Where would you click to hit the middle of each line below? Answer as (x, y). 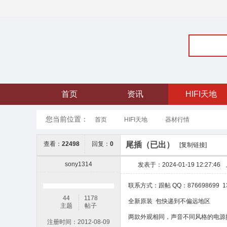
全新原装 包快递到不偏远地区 (169, 201)
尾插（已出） (150, 144)
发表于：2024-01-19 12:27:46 (179, 165)
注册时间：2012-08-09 (79, 222)
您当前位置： (67, 119)
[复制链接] (193, 145)
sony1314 (79, 164)
